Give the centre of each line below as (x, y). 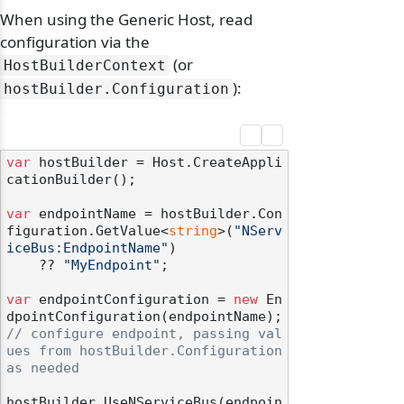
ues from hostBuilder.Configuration (144, 351)
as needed (43, 368)
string (193, 231)
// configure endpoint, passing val (144, 334)
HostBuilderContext (85, 66)
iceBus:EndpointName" (87, 248)
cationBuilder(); (71, 180)
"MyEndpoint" (112, 266)
